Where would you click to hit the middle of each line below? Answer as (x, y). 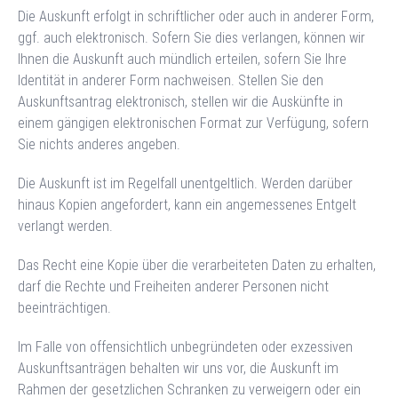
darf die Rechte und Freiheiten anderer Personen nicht (173, 286)
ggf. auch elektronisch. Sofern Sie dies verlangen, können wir (191, 37)
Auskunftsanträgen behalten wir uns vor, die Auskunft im (178, 368)
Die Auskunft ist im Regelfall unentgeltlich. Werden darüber (185, 183)
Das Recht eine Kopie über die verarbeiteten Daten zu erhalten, (197, 265)
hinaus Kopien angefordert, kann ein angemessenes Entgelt (187, 204)
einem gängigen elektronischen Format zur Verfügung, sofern (193, 123)
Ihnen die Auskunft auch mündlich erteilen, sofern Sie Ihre (182, 59)
